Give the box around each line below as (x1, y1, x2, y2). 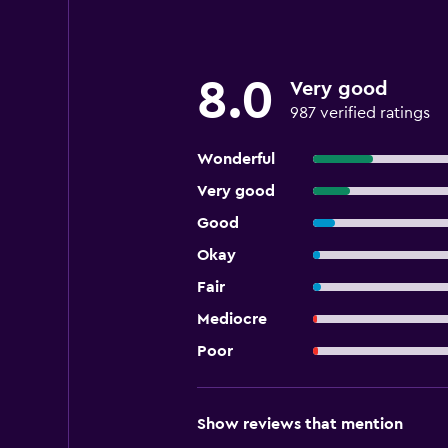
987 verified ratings (289, 105, 430, 121)
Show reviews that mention (196, 416, 403, 432)
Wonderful (196, 151, 275, 167)
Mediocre (196, 311, 267, 327)
